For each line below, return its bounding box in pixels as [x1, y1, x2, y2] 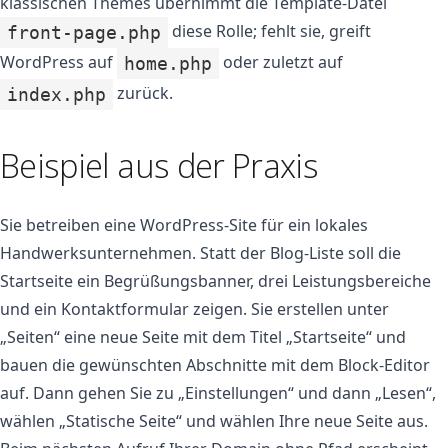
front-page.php [7, 22, 162, 43]
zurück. [113, 82, 174, 104]
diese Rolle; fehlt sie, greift [168, 20, 372, 42]
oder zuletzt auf [219, 51, 344, 73]
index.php [7, 84, 107, 105]
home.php [124, 53, 213, 74]
